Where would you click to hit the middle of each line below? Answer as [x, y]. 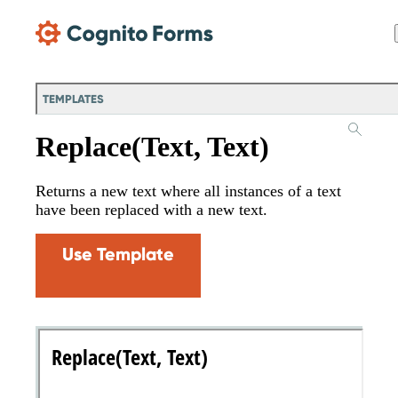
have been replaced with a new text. [151, 210]
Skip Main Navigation [61, 13]
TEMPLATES [73, 99]
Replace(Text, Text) [152, 147]
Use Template [118, 255]
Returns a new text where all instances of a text [188, 191]
